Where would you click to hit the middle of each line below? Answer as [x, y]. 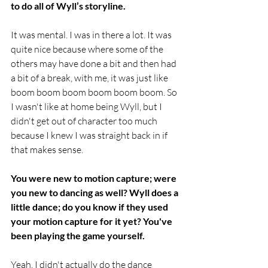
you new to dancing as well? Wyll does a [95, 193]
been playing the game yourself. [78, 236]
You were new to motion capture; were [95, 178]
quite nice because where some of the [88, 49]
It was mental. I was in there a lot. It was [92, 35]
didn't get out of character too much [85, 121]
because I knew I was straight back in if [90, 135]
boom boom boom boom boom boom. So [95, 92]
